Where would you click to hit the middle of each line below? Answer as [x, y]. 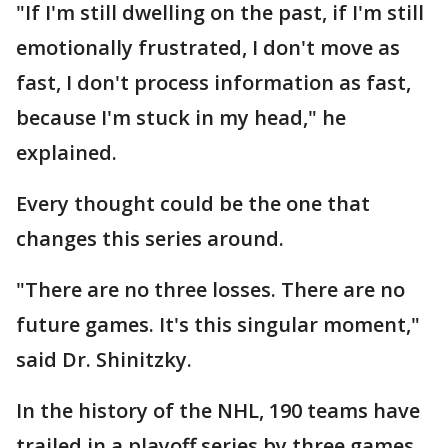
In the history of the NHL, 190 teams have [218, 410]
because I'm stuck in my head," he [181, 117]
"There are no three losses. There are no [210, 289]
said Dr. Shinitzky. [106, 359]
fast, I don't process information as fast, [213, 82]
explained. [66, 152]
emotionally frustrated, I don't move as [208, 47]
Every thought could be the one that [193, 203]
